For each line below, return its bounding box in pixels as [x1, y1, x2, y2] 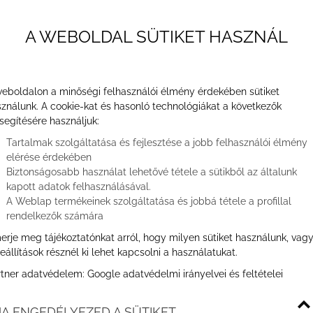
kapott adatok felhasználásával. [6, 181, 151, 192]
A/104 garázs [78, 144, 235, 175]
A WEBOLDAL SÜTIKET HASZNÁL [25, 27, 288, 47]
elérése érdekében [6, 152, 92, 163]
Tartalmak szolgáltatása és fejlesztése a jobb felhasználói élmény [6, 137, 307, 148]
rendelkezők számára [6, 210, 103, 221]
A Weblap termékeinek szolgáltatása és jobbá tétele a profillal [6, 196, 291, 207]
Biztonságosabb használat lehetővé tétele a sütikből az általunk [6, 166, 297, 177]
